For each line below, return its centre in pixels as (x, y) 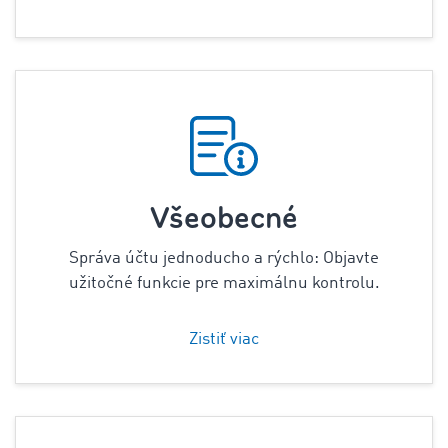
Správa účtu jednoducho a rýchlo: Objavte (224, 258)
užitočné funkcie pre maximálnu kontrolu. (224, 283)
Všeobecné (224, 218)
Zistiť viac (224, 339)
